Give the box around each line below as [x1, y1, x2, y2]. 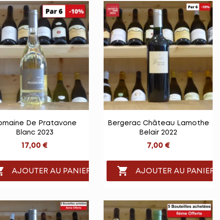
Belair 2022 [139, 130, 177, 136]
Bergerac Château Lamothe [107, 120, 209, 127]
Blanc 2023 [15, 130, 54, 136]
